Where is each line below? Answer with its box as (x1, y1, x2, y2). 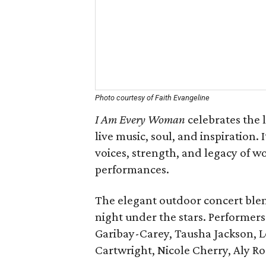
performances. (95, 162, 169, 176)
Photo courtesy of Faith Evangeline (95, 93, 210, 102)
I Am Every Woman (95, 112, 185, 126)
